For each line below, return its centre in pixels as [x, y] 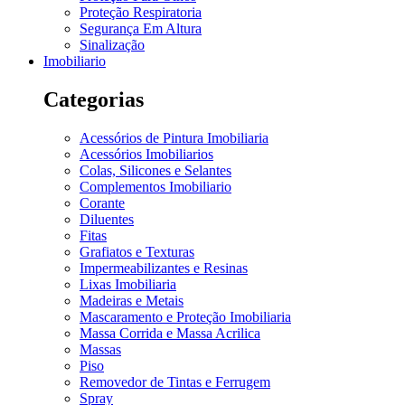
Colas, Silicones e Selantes [155, 170]
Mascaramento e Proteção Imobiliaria [185, 316]
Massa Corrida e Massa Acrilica [170, 333]
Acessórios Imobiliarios [146, 154]
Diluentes [107, 219]
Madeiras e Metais [132, 300]
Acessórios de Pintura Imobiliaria [174, 137]
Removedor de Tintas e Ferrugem [175, 381]
